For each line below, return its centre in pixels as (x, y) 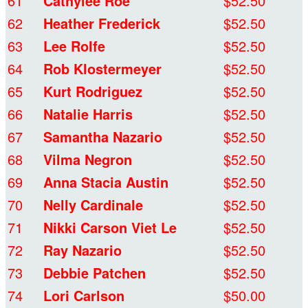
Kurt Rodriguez (93, 91)
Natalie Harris (88, 114)
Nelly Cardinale (93, 205)
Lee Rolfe (74, 46)
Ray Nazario (82, 250)
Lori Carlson (84, 296)
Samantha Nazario (103, 137)
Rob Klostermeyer (102, 69)
